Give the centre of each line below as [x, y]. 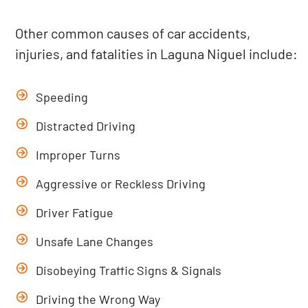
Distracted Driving [86, 126]
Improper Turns [78, 155]
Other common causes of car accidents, [133, 33]
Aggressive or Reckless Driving [121, 184]
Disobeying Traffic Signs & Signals [129, 270]
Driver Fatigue [75, 212]
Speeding [62, 97]
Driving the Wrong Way [98, 299]
